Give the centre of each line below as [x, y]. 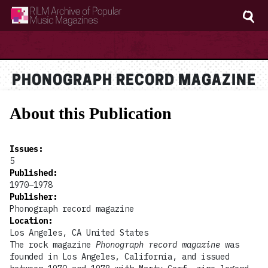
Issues [24, 149]
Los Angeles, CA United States [79, 233]
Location [29, 221]
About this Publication [91, 113]
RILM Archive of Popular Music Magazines [76, 19]
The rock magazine [53, 245]
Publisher [31, 197]
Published [31, 173]
